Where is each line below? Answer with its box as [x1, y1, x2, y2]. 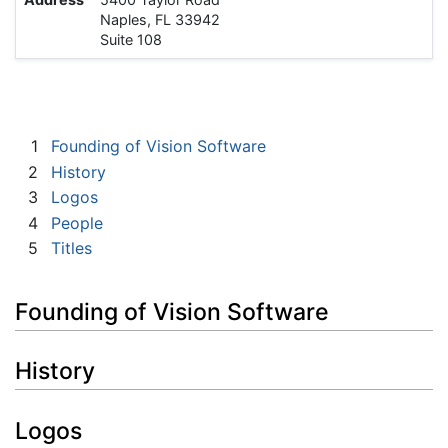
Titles [51, 238, 92, 259]
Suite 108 [100, 31, 162, 49]
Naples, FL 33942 [100, 11, 220, 29]
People [51, 212, 103, 233]
